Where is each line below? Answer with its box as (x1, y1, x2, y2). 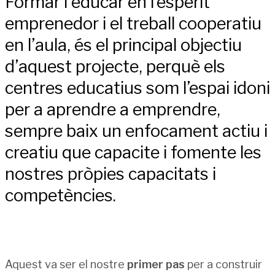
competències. (5, 185, 116, 206)
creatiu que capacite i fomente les (5, 142, 261, 163)
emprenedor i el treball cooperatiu (5, 14, 261, 34)
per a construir (185, 257, 262, 271)
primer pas (127, 257, 185, 271)
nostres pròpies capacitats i (5, 164, 216, 185)
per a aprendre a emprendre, (5, 99, 220, 120)
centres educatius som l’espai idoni (5, 78, 270, 99)
